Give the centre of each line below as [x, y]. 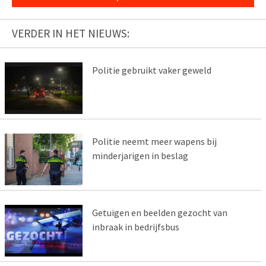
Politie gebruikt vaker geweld [151, 70]
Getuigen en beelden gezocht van [159, 213]
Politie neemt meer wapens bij [154, 142]
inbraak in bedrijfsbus [135, 227]
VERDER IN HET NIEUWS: [71, 34]
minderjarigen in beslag [140, 156]
